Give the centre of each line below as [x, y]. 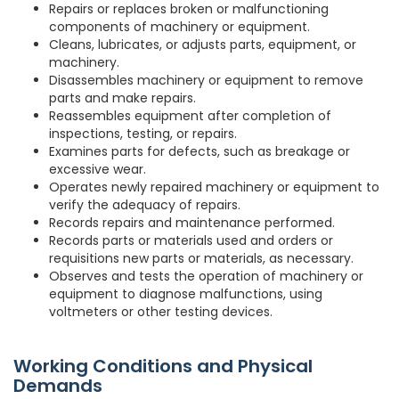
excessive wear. [98, 170]
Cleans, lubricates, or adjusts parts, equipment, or [203, 45]
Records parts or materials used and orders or [191, 241]
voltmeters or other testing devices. [161, 312]
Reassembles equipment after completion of [190, 116]
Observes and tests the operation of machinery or [206, 277]
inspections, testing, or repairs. [143, 134]
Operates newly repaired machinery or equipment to [214, 187]
